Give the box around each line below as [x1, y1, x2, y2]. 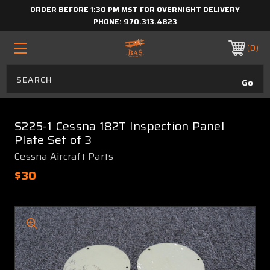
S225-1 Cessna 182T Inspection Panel [14, 116, 224, 136]
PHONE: [93, 16, 124, 27]
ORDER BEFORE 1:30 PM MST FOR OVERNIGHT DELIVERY [30, 4, 240, 15]
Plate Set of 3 [14, 130, 92, 149]
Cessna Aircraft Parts [14, 149, 114, 164]
